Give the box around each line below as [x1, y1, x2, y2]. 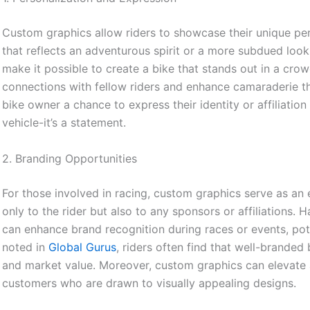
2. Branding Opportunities [2, 151, 138, 165]
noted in [2, 239, 49, 254]
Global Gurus [48, 239, 117, 254]
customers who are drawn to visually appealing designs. [2, 275, 297, 290]
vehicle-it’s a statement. [2, 116, 127, 130]
